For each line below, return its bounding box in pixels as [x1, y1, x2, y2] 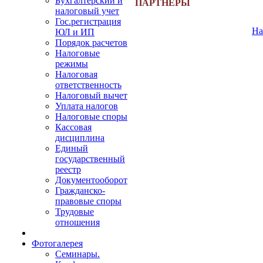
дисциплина [55, 133, 104, 143]
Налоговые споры [55, 112, 127, 122]
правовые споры [55, 196, 122, 206]
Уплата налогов [55, 101, 118, 111]
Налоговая [55, 69, 97, 79]
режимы [55, 59, 88, 69]
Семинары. [55, 249, 100, 259]
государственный [55, 154, 125, 164]
